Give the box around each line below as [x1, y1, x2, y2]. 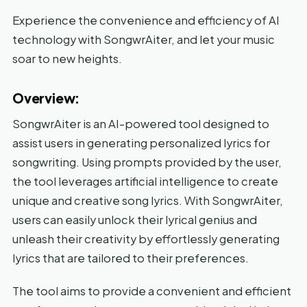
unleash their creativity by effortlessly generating [12, 231, 280, 246]
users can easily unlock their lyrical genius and [12, 212, 257, 227]
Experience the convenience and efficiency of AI [12, 12, 280, 27]
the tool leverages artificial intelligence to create [12, 173, 278, 188]
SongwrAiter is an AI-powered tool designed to [12, 116, 269, 131]
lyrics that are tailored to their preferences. [12, 250, 249, 265]
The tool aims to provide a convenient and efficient [12, 283, 291, 298]
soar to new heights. [12, 51, 122, 66]
